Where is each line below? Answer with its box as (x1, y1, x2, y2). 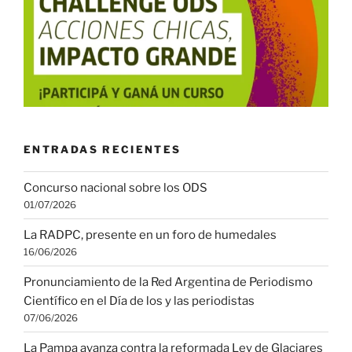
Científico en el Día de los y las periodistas (24, 293, 255, 308)
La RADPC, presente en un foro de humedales (24, 227, 277, 242)
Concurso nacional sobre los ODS (24, 180, 207, 195)
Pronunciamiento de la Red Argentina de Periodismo (24, 274, 313, 289)
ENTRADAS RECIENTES (24, 142, 181, 156)
